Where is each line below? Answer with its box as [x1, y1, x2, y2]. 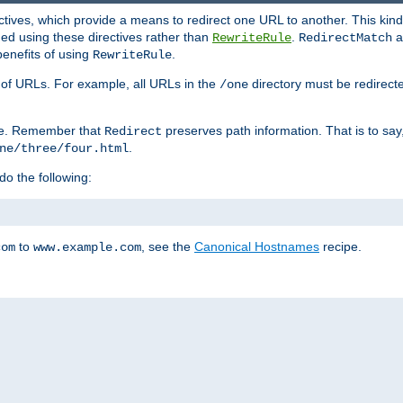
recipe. [319, 238, 362, 254]
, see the [141, 238, 194, 254]
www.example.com [33, 239, 141, 255]
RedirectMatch [299, 30, 392, 45]
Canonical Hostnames [194, 238, 319, 254]
